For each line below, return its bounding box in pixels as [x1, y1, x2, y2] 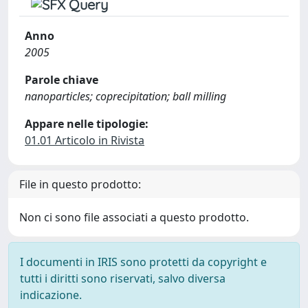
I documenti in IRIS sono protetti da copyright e [20, 254, 267, 269]
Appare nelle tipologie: [25, 116, 148, 131]
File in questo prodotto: [19, 177, 141, 192]
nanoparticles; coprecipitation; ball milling [25, 89, 226, 104]
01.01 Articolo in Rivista [25, 133, 144, 148]
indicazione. [20, 287, 82, 302]
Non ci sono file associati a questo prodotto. [19, 210, 249, 225]
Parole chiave [25, 72, 98, 87]
